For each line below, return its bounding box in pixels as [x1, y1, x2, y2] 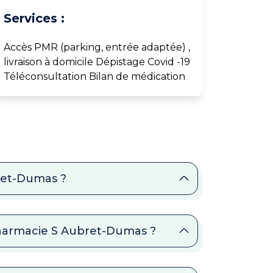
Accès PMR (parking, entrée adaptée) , [4, 41, 191, 53]
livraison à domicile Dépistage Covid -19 [4, 55, 191, 68]
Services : [4, 10, 65, 26]
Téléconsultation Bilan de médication [4, 70, 186, 82]
